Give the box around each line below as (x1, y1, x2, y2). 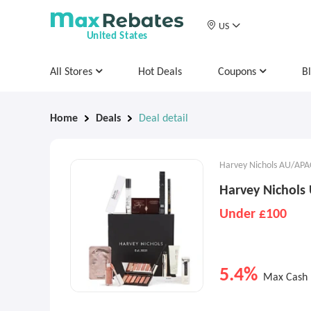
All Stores (50, 67, 95, 78)
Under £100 (219, 208, 287, 221)
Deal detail (139, 113, 188, 124)
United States (86, 31, 148, 42)
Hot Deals (138, 67, 182, 78)
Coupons (218, 67, 259, 78)
